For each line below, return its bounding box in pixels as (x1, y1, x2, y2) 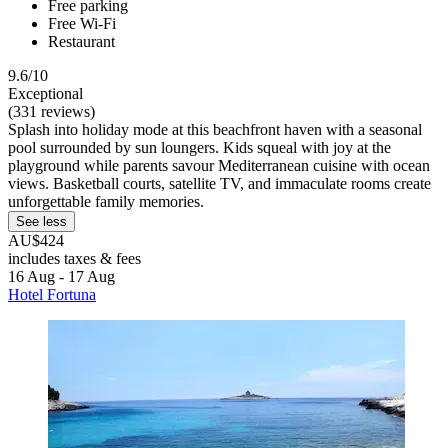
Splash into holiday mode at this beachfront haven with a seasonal (8, 121, 422, 139)
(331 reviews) (8, 103, 95, 121)
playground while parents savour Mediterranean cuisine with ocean (8, 157, 430, 175)
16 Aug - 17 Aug (8, 268, 115, 286)
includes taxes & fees (8, 250, 141, 268)
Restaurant (48, 33, 115, 51)
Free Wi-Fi (48, 15, 116, 33)
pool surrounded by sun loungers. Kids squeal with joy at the (8, 139, 391, 157)
